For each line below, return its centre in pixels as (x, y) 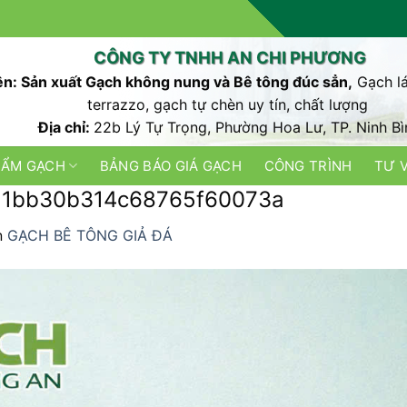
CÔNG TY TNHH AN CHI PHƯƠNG (229, 57)
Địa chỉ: (66, 127)
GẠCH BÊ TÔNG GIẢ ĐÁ (90, 235)
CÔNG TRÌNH (308, 166)
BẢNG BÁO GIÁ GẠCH (170, 166)
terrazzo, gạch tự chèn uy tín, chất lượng (229, 104)
